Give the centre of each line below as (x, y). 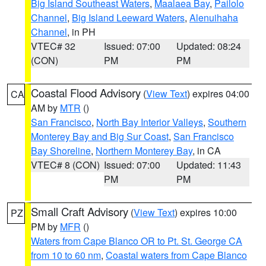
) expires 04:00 (218, 94)
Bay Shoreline (61, 151)
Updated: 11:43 (209, 165)
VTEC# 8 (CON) (65, 165)
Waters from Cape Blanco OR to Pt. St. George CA (137, 241)
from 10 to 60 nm (66, 255)
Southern (227, 122)
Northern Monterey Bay (144, 151)
